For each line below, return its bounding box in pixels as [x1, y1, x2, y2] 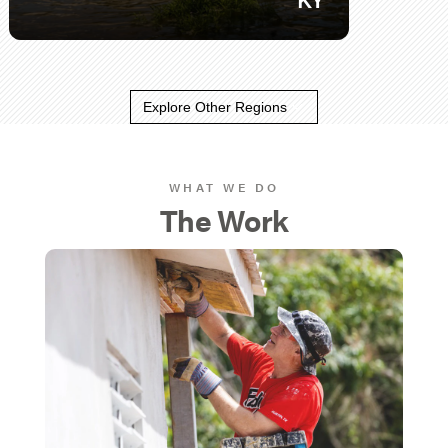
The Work [160, 198, 288, 241]
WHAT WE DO [168, 178, 280, 196]
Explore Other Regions [143, 99, 287, 115]
